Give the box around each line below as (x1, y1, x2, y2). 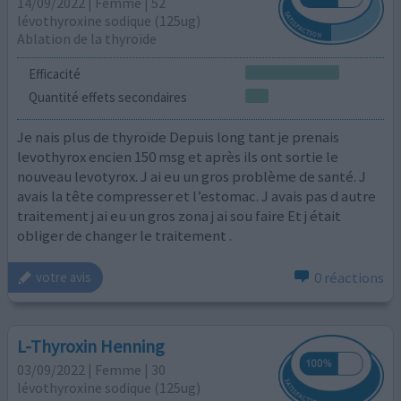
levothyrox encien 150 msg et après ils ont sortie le (17, 147, 339, 167)
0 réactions (313, 267, 384, 287)
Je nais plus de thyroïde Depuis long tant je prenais (17, 127, 340, 148)
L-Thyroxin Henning (17, 335, 166, 358)
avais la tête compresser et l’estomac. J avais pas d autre (17, 186, 377, 207)
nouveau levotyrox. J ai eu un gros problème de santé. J (17, 166, 367, 187)
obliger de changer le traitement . (17, 226, 233, 246)
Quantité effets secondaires (28, 88, 187, 106)
